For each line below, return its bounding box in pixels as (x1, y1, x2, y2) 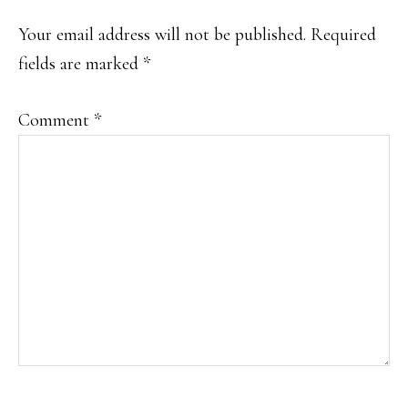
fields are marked (18, 53, 143, 76)
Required (311, 24, 376, 46)
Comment (18, 109, 94, 132)
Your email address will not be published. (18, 24, 306, 46)
